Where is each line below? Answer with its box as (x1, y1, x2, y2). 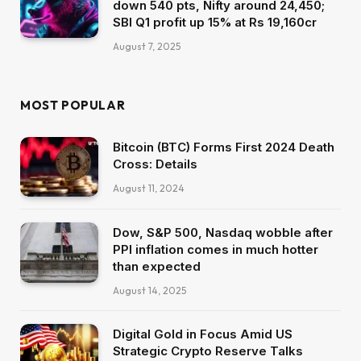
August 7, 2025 (113, 39, 180, 52)
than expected (113, 259, 201, 275)
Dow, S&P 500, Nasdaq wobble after (113, 225, 333, 241)
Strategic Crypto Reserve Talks (113, 343, 303, 359)
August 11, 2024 (113, 181, 185, 194)
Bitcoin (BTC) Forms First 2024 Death (113, 139, 334, 155)
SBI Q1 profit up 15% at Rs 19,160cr (113, 14, 317, 30)
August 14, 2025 (113, 284, 186, 297)
